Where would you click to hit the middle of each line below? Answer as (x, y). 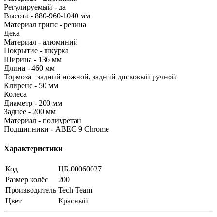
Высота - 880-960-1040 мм (47, 16)
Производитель (31, 190)
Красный (73, 201)
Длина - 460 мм (29, 68)
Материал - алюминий (41, 42)
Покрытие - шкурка (36, 51)
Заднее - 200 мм (30, 112)
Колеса (15, 94)
